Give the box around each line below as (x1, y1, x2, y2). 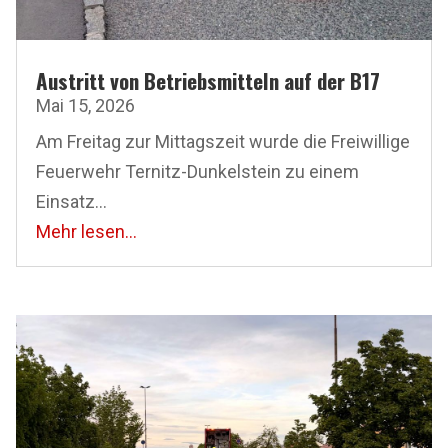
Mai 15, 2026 (36, 94, 135, 116)
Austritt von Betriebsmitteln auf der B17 (36, 64, 380, 96)
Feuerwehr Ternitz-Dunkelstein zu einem (36, 160, 359, 182)
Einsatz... (36, 190, 107, 212)
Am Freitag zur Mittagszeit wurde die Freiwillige (36, 130, 410, 152)
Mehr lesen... (36, 220, 137, 242)
